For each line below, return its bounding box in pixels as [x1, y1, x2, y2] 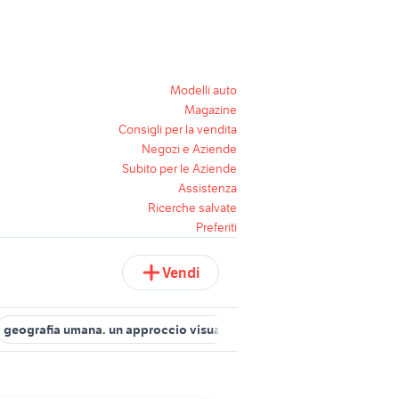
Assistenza [178, 180, 237, 196]
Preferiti [196, 219, 237, 235]
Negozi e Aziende [142, 141, 237, 157]
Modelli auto [170, 82, 237, 98]
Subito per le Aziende [122, 160, 237, 176]
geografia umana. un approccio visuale [4, 322, 232, 338]
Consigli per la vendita [118, 121, 237, 137]
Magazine [184, 102, 237, 118]
